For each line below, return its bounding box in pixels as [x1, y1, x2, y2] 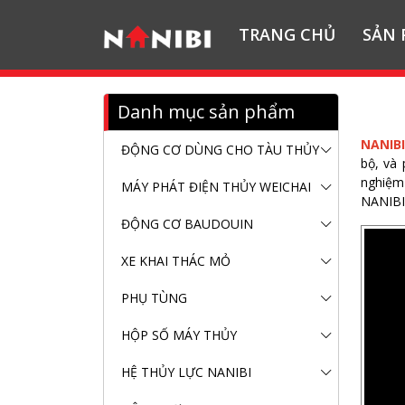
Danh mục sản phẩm [118, 99, 295, 124]
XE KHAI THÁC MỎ [121, 251, 231, 269]
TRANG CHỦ [239, 24, 335, 45]
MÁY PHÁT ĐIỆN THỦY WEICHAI [121, 177, 311, 195]
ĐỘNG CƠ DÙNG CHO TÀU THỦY [121, 140, 319, 158]
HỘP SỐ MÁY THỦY [121, 325, 237, 344]
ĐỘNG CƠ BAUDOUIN [121, 214, 253, 232]
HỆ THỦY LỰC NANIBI [121, 363, 251, 381]
